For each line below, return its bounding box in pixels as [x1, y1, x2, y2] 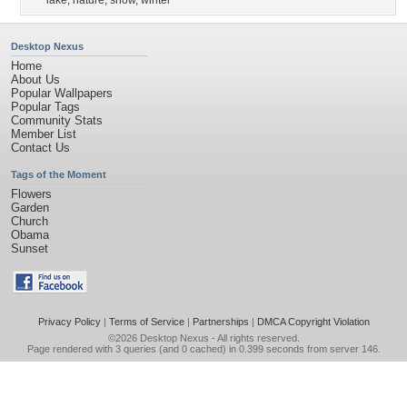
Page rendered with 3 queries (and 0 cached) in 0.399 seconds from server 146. [26, 343, 381, 354]
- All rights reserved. [208, 333, 300, 343]
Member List [11, 127, 76, 141]
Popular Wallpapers [11, 86, 113, 100]
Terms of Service [108, 316, 184, 327]
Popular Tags [11, 100, 80, 114]
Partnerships [192, 316, 249, 327]
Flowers [11, 187, 52, 201]
